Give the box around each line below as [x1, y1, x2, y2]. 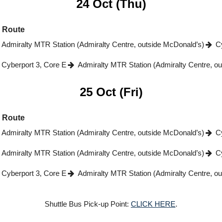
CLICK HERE [131, 199, 175, 208]
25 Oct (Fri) [79, 85, 143, 99]
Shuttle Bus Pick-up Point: [45, 199, 131, 208]
